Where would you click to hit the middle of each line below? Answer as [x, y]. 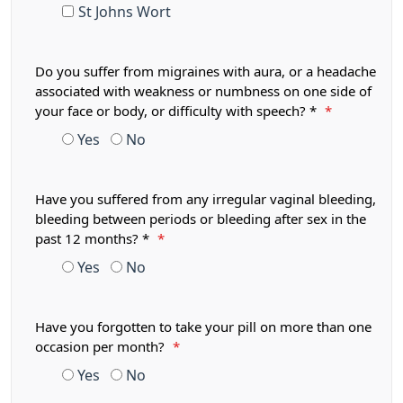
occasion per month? [102, 347]
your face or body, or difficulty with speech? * [178, 111]
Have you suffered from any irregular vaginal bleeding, [206, 199]
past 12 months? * [94, 239]
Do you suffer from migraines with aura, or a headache [206, 72]
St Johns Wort [125, 12]
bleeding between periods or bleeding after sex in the [201, 219]
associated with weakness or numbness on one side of [203, 91]
